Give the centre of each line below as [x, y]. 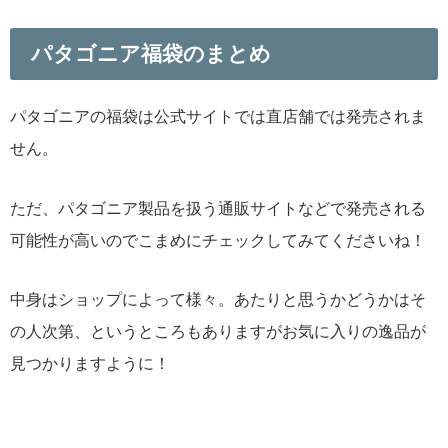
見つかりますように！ [90, 362]
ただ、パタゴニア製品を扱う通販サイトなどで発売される [218, 207]
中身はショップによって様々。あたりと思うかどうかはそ [218, 298]
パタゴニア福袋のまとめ [150, 54]
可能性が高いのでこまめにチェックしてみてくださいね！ [218, 239]
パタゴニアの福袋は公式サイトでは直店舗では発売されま [218, 116]
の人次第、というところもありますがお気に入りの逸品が [218, 330]
